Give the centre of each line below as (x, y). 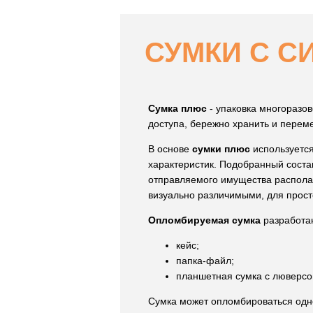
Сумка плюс (177, 109)
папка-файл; (205, 261)
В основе (170, 149)
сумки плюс (221, 149)
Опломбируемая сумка (204, 220)
